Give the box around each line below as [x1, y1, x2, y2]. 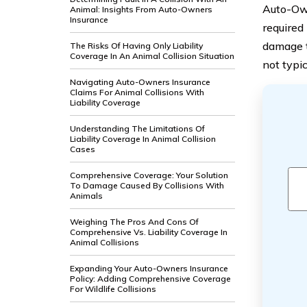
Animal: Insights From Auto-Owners [70, 4, 212, 14]
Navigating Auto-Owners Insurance [70, 77, 210, 87]
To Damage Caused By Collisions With [70, 180, 224, 191]
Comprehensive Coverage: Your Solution [70, 170, 228, 180]
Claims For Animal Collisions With [70, 87, 204, 97]
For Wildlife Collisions [70, 284, 156, 294]
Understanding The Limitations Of [70, 123, 205, 134]
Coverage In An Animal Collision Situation [70, 51, 234, 61]
